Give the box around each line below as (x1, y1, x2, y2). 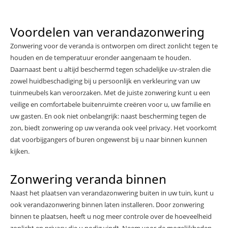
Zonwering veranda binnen (10, 170, 166, 187)
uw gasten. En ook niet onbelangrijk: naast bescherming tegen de (10, 111, 206, 121)
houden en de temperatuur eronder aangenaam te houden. (10, 53, 191, 62)
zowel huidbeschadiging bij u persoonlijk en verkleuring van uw (10, 76, 200, 85)
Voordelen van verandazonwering (10, 23, 205, 40)
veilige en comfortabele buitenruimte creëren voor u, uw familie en (10, 100, 211, 109)
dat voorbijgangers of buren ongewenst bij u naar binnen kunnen (10, 135, 207, 144)
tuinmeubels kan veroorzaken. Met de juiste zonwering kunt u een (10, 88, 210, 97)
